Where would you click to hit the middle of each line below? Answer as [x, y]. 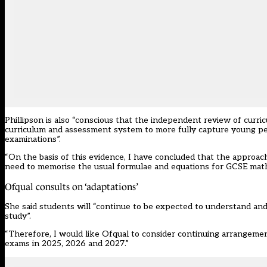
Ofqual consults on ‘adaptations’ [72, 187]
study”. [18, 216]
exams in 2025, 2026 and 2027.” [67, 244]
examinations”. [34, 139]
